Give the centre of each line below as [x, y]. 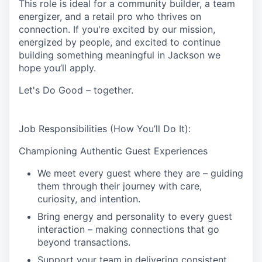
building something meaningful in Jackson [112, 55]
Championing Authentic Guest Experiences [113, 151]
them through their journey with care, [120, 186]
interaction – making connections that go [128, 229]
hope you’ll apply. [57, 68]
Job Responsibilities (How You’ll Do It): [105, 129]
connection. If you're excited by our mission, [117, 29]
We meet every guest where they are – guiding [140, 173]
